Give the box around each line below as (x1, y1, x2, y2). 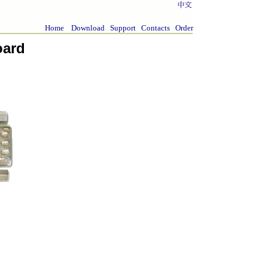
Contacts (141, 23, 170, 32)
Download (71, 23, 105, 32)
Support (110, 23, 136, 32)
